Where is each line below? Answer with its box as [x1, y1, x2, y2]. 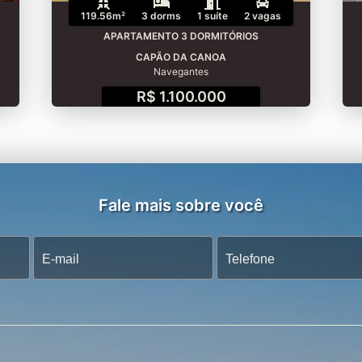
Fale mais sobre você [99, 196, 263, 215]
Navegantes [154, 65, 208, 78]
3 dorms [141, 10, 181, 22]
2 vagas [244, 10, 281, 22]
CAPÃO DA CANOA [136, 50, 226, 63]
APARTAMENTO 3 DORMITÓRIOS [103, 30, 259, 42]
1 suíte [197, 10, 228, 22]
